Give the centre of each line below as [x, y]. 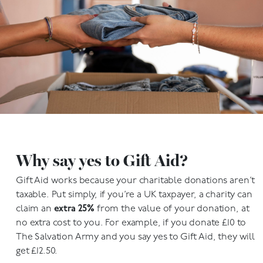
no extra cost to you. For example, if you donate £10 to [131, 223]
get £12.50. [37, 251]
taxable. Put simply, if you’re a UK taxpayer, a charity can [134, 195]
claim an [35, 209]
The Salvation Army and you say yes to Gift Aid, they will [135, 237]
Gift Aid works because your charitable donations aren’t [136, 181]
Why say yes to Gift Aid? [102, 160]
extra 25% [74, 209]
